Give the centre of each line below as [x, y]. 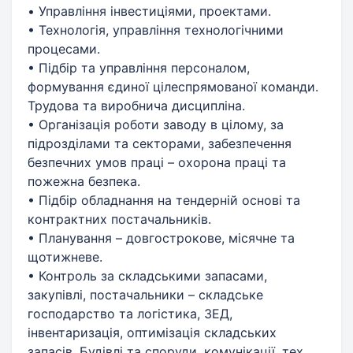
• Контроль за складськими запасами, [147, 275]
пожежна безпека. [84, 181]
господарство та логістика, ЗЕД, [130, 313]
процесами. [64, 48]
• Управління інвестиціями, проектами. [149, 11]
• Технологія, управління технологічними [156, 30]
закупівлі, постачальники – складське [145, 294]
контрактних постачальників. [119, 219]
